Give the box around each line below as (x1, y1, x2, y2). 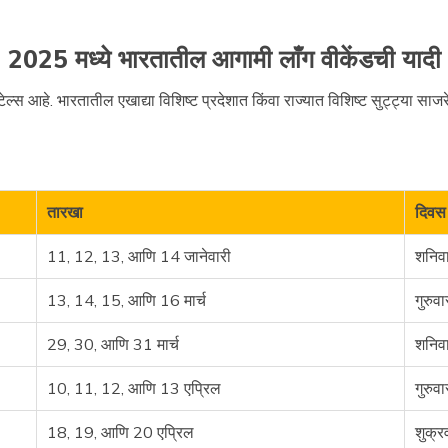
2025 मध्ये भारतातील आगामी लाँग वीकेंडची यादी (7, 43, 441, 74)
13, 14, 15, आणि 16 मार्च (47, 290, 206, 310)
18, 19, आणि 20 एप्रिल (47, 422, 194, 442)
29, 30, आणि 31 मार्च (47, 334, 179, 354)
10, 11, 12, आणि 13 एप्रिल (47, 378, 221, 398)
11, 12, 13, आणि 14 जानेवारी (47, 246, 231, 266)
